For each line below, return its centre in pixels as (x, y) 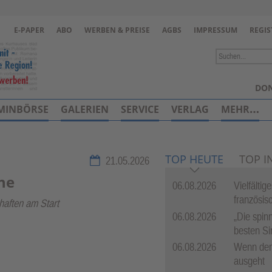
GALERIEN (84, 109)
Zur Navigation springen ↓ (136, 18)
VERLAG (190, 109)
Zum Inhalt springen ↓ (136, 54)
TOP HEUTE (194, 159)
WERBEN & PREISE (117, 30)
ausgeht (249, 261)
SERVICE (140, 109)
